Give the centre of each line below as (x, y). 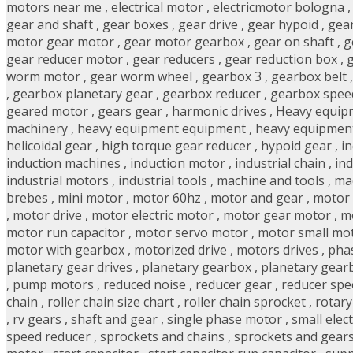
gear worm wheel (141, 77)
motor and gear (257, 198)
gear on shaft (294, 42)
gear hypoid (283, 25)
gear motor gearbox (184, 42)
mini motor (90, 198)
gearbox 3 (232, 77)
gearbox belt (309, 77)
